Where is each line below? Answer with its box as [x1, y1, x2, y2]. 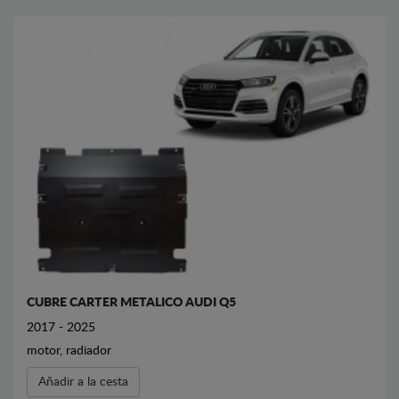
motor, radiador [27, 344, 111, 357]
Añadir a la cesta [38, 375, 128, 388]
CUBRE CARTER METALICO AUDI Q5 [27, 296, 236, 309]
